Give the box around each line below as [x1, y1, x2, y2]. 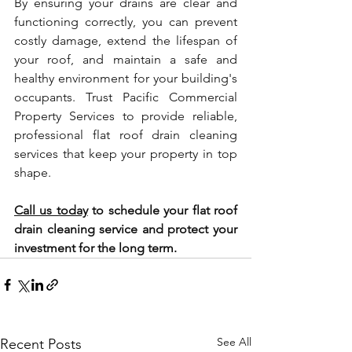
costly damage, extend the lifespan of [14, 33, 237, 49]
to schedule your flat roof [87, 203, 238, 218]
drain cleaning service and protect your [14, 222, 237, 237]
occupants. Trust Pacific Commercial [14, 90, 237, 105]
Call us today [14, 203, 88, 218]
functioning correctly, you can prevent [14, 14, 237, 30]
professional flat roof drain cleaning [14, 127, 237, 143]
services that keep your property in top [14, 146, 237, 162]
